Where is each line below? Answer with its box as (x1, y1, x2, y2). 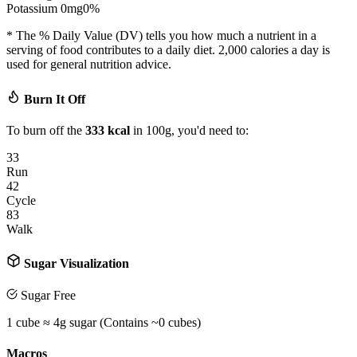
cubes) (165, 315, 201, 329)
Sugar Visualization (21, 257, 129, 271)
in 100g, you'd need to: (130, 123, 249, 137)
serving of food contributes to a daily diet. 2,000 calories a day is (6, 43, 330, 57)
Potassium (6, 2, 57, 16)
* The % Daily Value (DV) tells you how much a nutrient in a (6, 29, 316, 43)
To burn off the (6, 123, 85, 137)
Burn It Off (21, 92, 85, 106)
